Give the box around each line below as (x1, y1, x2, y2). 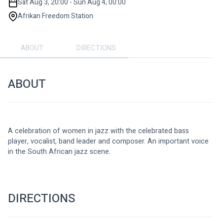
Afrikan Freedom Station (18, 10, 93, 21)
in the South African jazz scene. (8, 146, 110, 157)
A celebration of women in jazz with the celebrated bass (8, 125, 191, 136)
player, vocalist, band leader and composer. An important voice (8, 136, 211, 147)
